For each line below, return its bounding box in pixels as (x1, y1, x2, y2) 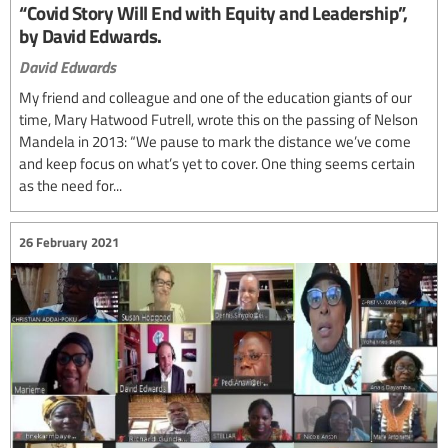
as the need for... (19, 174, 122, 195)
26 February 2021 (19, 233, 119, 252)
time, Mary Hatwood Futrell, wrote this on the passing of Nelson (19, 108, 418, 129)
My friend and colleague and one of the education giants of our (19, 86, 412, 107)
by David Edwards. (19, 21, 162, 49)
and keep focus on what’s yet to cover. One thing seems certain (19, 152, 415, 173)
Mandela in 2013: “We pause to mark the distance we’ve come (19, 130, 411, 151)
